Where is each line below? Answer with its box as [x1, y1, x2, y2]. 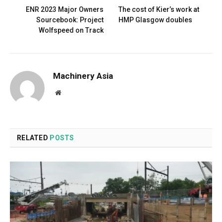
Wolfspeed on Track [39, 26, 104, 34]
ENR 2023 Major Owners [26, 5, 104, 13]
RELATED [17, 133, 50, 142]
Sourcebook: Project [36, 15, 104, 24]
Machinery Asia [53, 70, 113, 81]
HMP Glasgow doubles [118, 15, 192, 24]
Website [60, 88, 83, 96]
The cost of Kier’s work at [118, 5, 199, 13]
